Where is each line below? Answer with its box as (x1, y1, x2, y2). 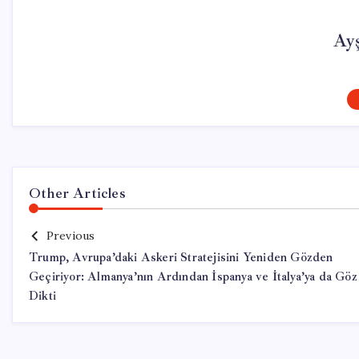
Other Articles (29, 184, 126, 202)
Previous (46, 228, 95, 243)
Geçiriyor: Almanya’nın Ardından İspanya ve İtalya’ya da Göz (29, 269, 357, 284)
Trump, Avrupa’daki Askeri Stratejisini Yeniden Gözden (29, 250, 333, 265)
